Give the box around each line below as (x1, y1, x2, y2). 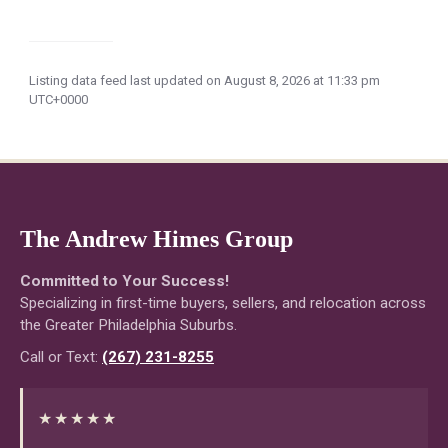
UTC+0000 (29, 91, 88, 107)
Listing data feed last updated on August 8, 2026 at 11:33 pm (29, 72, 380, 88)
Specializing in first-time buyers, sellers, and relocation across (20, 293, 426, 312)
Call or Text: (20, 347, 102, 366)
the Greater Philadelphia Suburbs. (20, 315, 237, 334)
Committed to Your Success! (20, 271, 229, 290)
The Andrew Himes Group (20, 225, 293, 252)
